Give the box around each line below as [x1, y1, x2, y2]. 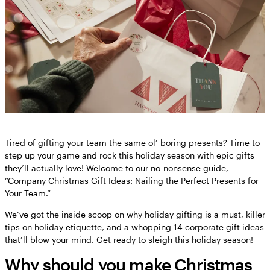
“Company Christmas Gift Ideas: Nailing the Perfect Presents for [5, 175, 259, 186]
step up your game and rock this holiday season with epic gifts [5, 149, 254, 160]
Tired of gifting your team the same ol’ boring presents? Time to [5, 137, 260, 148]
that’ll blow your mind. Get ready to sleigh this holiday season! [5, 234, 253, 245]
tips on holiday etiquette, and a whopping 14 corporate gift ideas [5, 221, 264, 232]
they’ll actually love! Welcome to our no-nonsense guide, [5, 162, 228, 173]
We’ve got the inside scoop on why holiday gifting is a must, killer [5, 209, 265, 219]
